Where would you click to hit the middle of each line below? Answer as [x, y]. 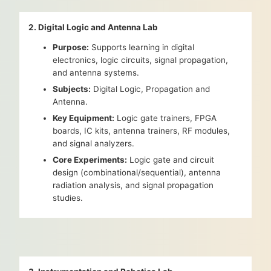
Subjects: [72, 89]
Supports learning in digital [142, 47]
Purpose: [71, 47]
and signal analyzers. [94, 144]
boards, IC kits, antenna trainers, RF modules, [142, 131]
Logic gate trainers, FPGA [166, 118]
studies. [68, 198]
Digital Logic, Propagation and [151, 89]
